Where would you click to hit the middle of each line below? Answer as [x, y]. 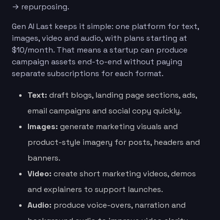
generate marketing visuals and [118, 126]
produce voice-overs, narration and [119, 205]
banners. [44, 158]
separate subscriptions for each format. [88, 73]
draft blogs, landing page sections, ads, [122, 95]
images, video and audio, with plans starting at [99, 38]
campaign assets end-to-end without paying [97, 61]
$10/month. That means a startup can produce [100, 50]
